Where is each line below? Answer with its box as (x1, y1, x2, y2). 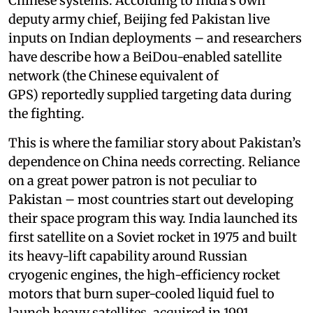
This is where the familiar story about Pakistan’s (8, 135, 301, 151)
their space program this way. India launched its (8, 210, 298, 226)
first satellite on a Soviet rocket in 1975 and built (8, 229, 297, 245)
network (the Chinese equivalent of (8, 68, 219, 84)
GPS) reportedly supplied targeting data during (8, 87, 291, 103)
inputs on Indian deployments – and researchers (8, 30, 302, 46)
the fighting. (8, 105, 85, 122)
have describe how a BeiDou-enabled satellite (8, 49, 282, 65)
